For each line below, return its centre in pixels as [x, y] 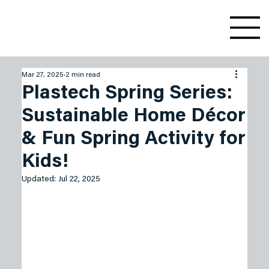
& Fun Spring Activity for [133, 139]
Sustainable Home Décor [133, 116]
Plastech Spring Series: [127, 93]
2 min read [83, 75]
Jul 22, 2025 [79, 179]
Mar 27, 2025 [42, 75]
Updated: [40, 179]
